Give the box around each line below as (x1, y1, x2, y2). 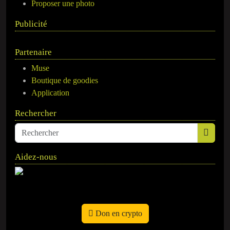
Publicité (15, 18, 47, 29)
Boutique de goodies (31, 75, 98, 85)
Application (31, 88, 69, 97)
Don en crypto (93, 208, 142, 218)
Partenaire (15, 47, 52, 57)
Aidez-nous (15, 151, 57, 162)
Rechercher (15, 108, 56, 118)
